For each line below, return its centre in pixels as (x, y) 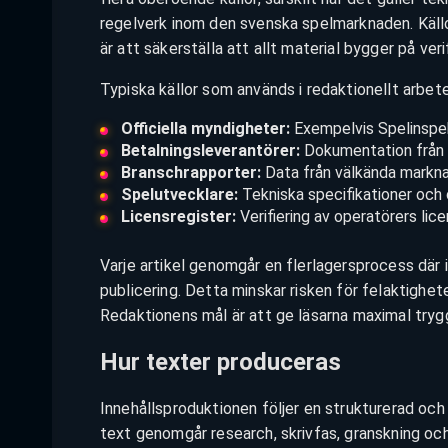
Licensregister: (178, 216)
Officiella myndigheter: (205, 128)
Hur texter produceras (220, 362)
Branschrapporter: (190, 172)
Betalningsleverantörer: (210, 150)
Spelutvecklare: (179, 194)
